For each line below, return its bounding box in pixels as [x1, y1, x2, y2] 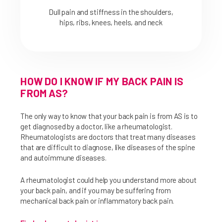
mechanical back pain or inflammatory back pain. [20, 196, 174, 206]
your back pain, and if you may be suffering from [20, 186, 171, 195]
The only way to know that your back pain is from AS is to [20, 111, 198, 121]
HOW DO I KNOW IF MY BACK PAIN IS [20, 75, 184, 88]
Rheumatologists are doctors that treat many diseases [20, 132, 196, 142]
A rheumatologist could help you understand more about [20, 175, 197, 185]
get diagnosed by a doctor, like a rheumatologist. [20, 122, 172, 131]
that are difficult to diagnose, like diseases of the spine [20, 143, 195, 152]
